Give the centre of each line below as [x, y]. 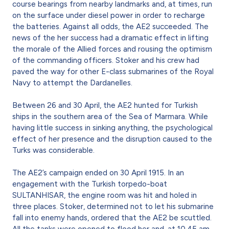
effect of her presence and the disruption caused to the [112, 139]
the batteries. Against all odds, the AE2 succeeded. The [110, 26]
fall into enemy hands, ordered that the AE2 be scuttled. [112, 217]
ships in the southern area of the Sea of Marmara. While [110, 116]
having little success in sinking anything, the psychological [112, 128]
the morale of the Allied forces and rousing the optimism [112, 49]
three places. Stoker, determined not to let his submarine [113, 206]
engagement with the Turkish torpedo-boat [90, 184]
